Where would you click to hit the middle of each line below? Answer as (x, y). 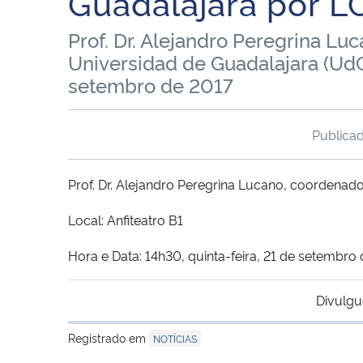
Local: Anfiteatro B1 (126, 219)
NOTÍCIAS (175, 338)
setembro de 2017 (151, 84)
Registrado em (109, 337)
